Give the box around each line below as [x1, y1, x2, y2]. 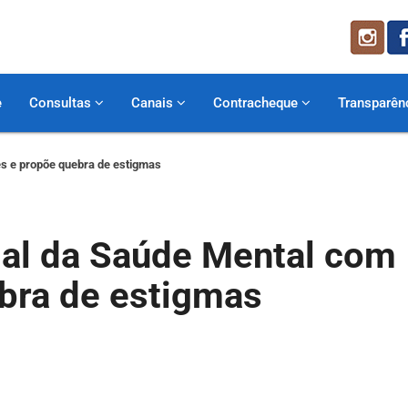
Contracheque [213, 95, 301, 111]
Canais [131, 95, 177, 111]
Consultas [29, 95, 95, 111]
